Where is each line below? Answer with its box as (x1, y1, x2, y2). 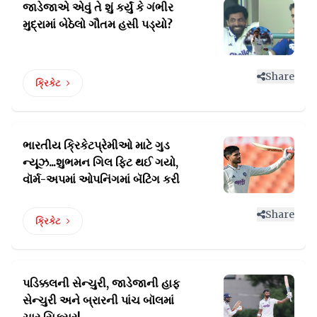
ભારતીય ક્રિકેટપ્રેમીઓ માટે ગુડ (23, 137, 170, 152)
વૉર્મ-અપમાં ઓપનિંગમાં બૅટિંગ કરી (23, 171, 180, 186)
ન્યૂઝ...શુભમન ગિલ (23, 154, 115, 169)
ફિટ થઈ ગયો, (115, 154, 178, 169)
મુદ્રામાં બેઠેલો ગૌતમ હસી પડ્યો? (23, 16, 173, 31)
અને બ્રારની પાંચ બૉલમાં (59, 292, 174, 307)
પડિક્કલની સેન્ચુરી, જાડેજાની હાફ (23, 275, 180, 290)
